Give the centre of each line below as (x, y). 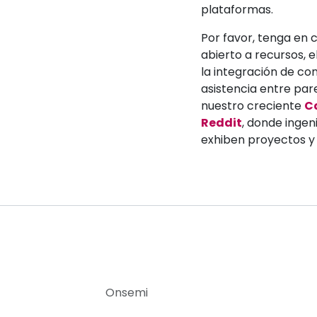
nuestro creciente (253, 105)
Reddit (221, 122)
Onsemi (127, 292)
